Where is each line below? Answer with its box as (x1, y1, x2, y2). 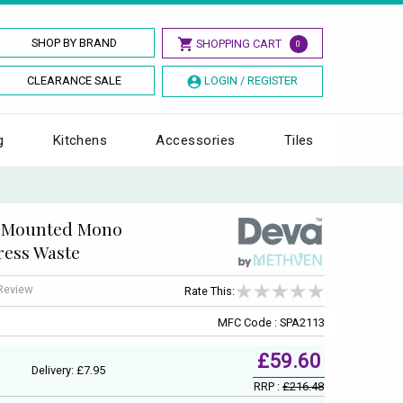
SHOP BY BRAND (31, 36, 118, 49)
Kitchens (52, 131, 108, 148)
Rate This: (184, 284, 235, 299)
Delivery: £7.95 (31, 363, 105, 377)
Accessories (156, 131, 236, 148)
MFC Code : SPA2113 (218, 315, 325, 329)
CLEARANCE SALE (27, 74, 122, 87)
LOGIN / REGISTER (203, 74, 298, 87)
